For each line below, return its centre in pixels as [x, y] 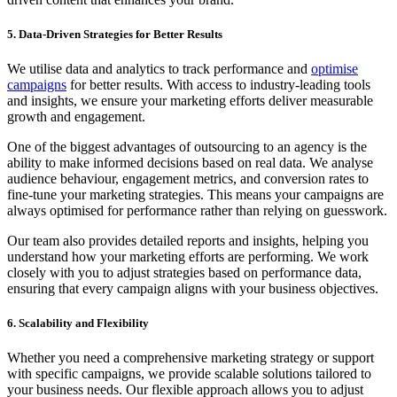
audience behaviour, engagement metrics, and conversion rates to [188, 179]
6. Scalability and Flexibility [78, 323]
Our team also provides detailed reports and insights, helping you [188, 241]
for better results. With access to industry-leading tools [218, 85]
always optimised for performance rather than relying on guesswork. [197, 211]
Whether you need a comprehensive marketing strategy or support [191, 358]
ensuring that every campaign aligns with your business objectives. [193, 289]
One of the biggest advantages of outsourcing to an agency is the [187, 147]
